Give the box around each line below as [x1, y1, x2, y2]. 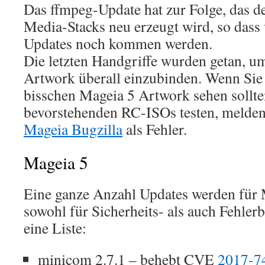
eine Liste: [24, 218, 86, 238]
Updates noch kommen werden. [24, 33, 212, 53]
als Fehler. [122, 119, 187, 139]
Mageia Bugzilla [24, 119, 122, 139]
